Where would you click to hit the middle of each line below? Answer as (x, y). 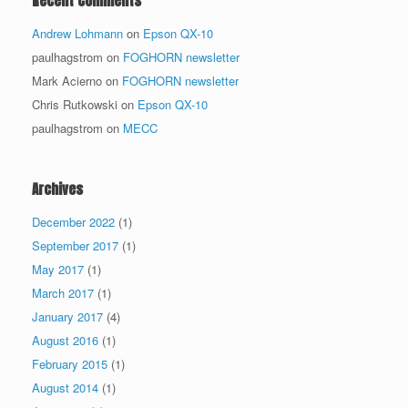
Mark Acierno (67, 80)
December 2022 (73, 221)
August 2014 (65, 387)
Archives (57, 189)
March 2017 (63, 292)
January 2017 (67, 316)
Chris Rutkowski (75, 104)
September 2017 (75, 245)
